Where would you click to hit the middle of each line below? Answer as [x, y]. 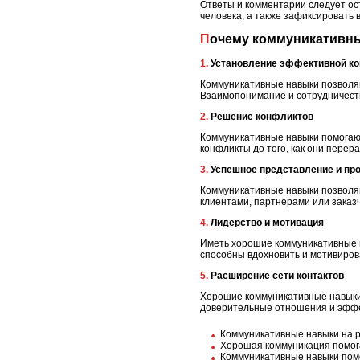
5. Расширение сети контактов [276, 275]
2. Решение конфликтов [261, 116]
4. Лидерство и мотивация [266, 222]
